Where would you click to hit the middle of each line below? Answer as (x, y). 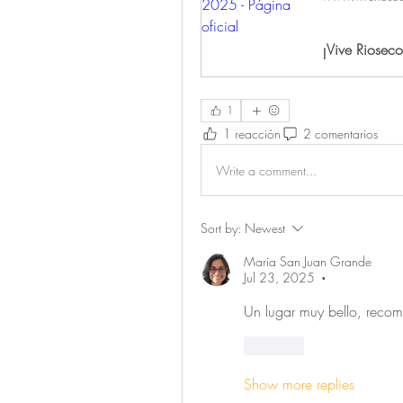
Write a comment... (266, 170)
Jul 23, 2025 (279, 278)
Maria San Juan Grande (308, 262)
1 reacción (252, 133)
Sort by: (221, 228)
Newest (265, 228)
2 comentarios (340, 133)
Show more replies (299, 385)
